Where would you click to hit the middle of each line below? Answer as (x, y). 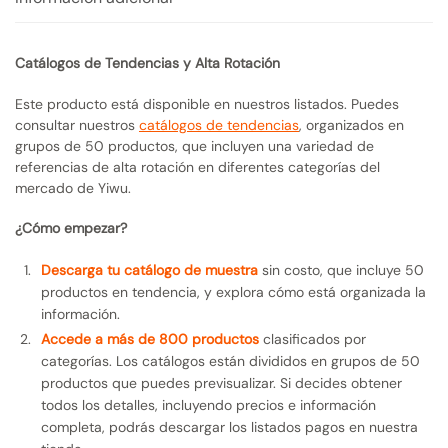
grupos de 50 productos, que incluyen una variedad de (194, 145)
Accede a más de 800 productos (150, 339)
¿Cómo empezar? (71, 228)
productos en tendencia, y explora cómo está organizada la (233, 292)
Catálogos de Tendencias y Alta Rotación (147, 62)
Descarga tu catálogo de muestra (149, 270)
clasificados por (312, 339)
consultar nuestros (77, 124)
